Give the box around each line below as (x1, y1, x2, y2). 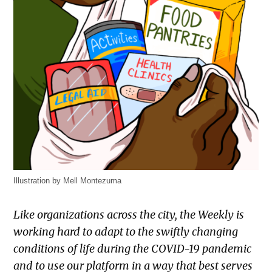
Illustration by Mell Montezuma (13, 177, 122, 186)
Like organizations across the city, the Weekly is (13, 208, 245, 222)
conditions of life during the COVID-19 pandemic (13, 242, 252, 256)
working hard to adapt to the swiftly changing (13, 225, 239, 239)
